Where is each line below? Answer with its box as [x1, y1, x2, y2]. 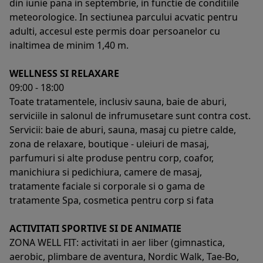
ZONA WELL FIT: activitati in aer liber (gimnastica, [9, 235, 225, 249]
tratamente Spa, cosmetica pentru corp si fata [9, 193, 214, 207]
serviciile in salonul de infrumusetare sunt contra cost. [9, 109, 251, 122]
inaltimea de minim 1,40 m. [9, 38, 129, 52]
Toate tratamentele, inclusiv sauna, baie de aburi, [9, 95, 227, 108]
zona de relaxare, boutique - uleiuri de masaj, [9, 137, 209, 150]
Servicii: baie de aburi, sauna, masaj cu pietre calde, [9, 123, 236, 136]
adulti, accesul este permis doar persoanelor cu [9, 24, 220, 38]
